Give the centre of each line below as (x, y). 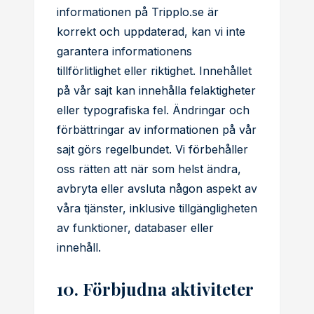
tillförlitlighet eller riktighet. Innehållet (154, 71)
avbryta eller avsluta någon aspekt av (157, 189)
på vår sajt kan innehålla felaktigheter (156, 90)
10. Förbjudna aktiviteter (155, 289)
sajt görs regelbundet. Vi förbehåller (152, 149)
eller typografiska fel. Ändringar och (153, 110)
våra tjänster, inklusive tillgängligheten (157, 208)
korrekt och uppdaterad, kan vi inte (151, 32)
